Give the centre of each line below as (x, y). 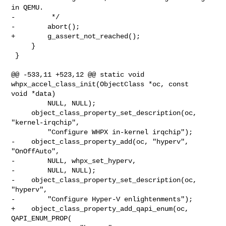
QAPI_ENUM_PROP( (42, 218)
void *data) (34, 94)
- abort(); (46, 26)
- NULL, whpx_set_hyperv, (74, 161)
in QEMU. (27, 7)
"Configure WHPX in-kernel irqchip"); (30, 132)
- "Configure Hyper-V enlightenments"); (102, 199)
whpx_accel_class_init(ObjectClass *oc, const (102, 84)
